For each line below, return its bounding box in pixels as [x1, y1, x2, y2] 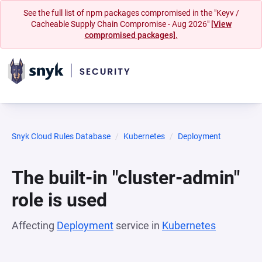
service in [113, 219, 162, 232]
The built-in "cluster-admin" [12, 167, 240, 189]
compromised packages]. [84, 30, 178, 40]
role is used [12, 189, 107, 211]
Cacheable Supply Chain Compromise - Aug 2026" [30, 19, 211, 29]
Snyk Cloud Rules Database [12, 132, 111, 141]
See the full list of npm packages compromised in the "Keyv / [23, 8, 239, 18]
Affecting [12, 219, 57, 232]
